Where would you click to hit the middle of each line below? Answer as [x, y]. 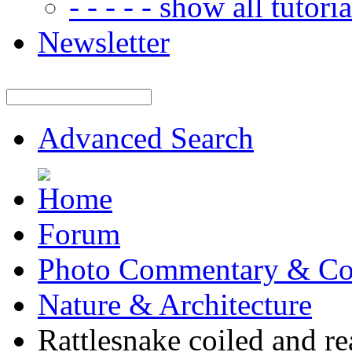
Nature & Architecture [175, 304]
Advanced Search [146, 138]
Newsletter [104, 42]
